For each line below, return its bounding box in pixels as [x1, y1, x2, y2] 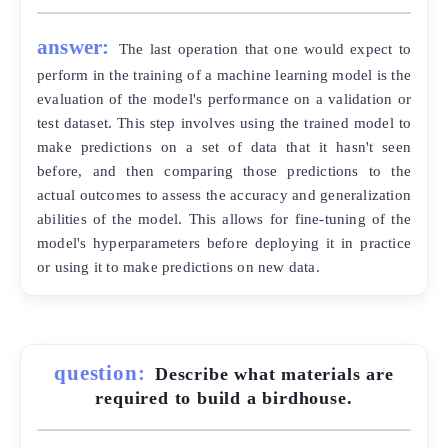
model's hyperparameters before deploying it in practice [37, 234, 411, 252]
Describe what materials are [155, 364, 394, 385]
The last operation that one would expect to [119, 40, 411, 58]
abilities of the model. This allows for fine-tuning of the [37, 210, 411, 228]
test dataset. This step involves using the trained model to [37, 114, 411, 132]
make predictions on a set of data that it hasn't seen [37, 138, 411, 156]
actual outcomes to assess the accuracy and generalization [37, 186, 411, 204]
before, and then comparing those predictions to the [37, 162, 411, 180]
